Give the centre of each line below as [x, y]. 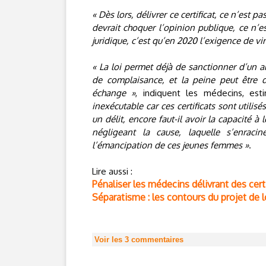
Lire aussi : [112, 171]
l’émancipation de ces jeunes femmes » [170, 145]
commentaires [156, 240]
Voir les [110, 240]
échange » [114, 93]
